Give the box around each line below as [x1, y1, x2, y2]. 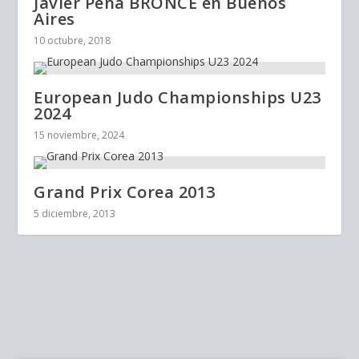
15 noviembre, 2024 [34, 127, 125, 142]
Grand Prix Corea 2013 [34, 180, 216, 203]
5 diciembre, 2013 [34, 206, 116, 220]
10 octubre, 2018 [34, 33, 111, 47]
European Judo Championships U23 [34, 86, 321, 108]
